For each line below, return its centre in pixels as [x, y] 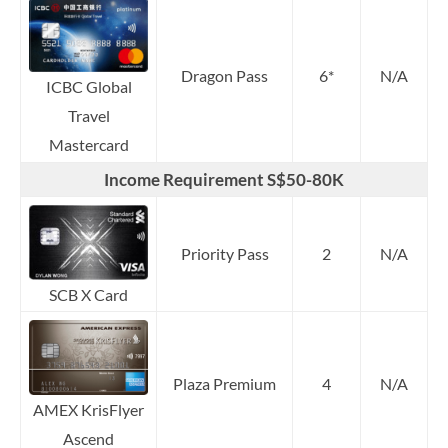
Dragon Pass [224, 75]
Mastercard [88, 145]
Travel [88, 116]
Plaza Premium [224, 383]
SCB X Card [88, 295]
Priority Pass [224, 253]
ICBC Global [88, 87]
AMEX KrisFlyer [88, 409]
